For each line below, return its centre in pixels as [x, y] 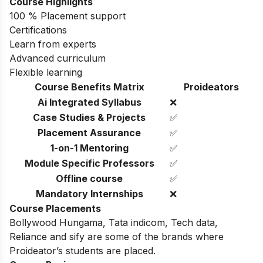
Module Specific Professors [89, 163]
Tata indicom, [140, 222]
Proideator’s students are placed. [82, 250]
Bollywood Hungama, [59, 222]
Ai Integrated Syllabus [89, 102]
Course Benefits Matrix [89, 87]
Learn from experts [53, 44]
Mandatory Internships [89, 193]
